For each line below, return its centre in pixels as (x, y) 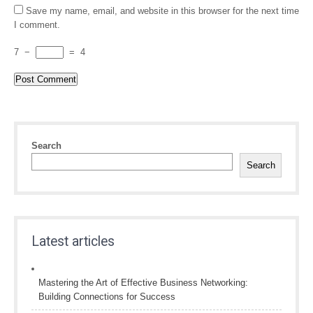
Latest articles (73, 241)
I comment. (37, 25)
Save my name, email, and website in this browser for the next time (162, 11)
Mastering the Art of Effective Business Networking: (143, 283)
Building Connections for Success (107, 297)
